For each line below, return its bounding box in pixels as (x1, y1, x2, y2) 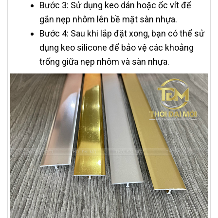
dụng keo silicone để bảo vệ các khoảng (39, 42, 194, 53)
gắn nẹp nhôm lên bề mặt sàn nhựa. (39, 14, 177, 25)
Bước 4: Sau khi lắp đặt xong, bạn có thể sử (39, 28, 204, 39)
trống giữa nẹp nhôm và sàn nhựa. (39, 56, 169, 67)
